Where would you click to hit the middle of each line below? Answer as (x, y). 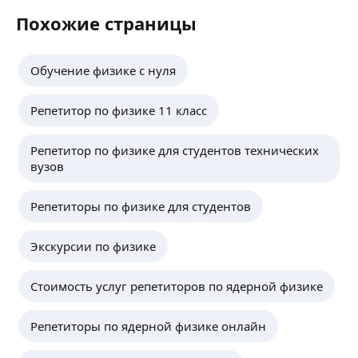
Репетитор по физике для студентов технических (175, 150)
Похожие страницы (106, 23)
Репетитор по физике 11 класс (119, 110)
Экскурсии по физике (93, 246)
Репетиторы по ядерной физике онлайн (148, 326)
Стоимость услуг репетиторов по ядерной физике (177, 286)
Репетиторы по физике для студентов (141, 206)
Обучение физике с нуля (103, 70)
